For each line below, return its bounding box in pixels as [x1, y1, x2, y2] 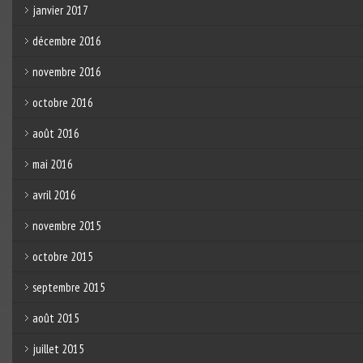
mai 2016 [32, 156, 73, 172]
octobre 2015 [32, 248, 93, 264]
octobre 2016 [32, 94, 93, 110]
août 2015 [32, 310, 79, 326]
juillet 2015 [32, 340, 84, 357]
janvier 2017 [32, 2, 88, 18]
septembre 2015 [32, 279, 105, 295]
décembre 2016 [32, 32, 101, 49]
